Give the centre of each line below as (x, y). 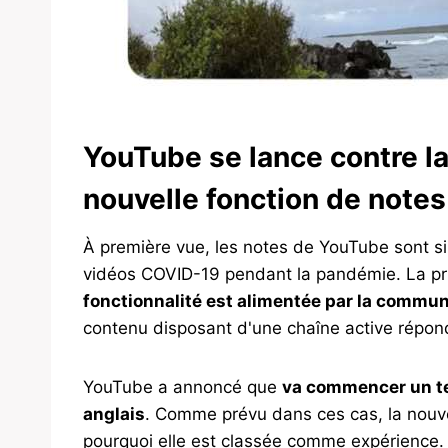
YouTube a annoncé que (182, 387)
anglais (114, 414)
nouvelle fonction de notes (264, 199)
